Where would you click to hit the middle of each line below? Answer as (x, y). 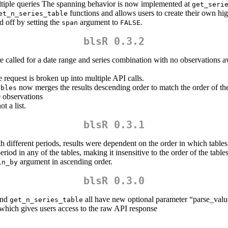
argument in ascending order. (65, 162)
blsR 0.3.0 (114, 181)
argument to (99, 22)
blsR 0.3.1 (114, 125)
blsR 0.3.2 (114, 41)
